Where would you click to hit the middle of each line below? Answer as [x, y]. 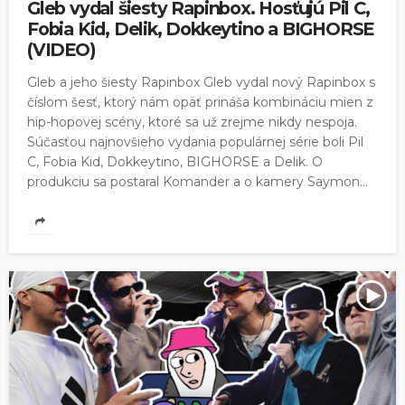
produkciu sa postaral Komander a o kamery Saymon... [198, 181]
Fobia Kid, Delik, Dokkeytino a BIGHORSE [201, 28]
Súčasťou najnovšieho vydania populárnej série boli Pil [195, 141]
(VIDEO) [61, 49]
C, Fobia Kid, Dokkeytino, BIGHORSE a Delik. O [175, 161]
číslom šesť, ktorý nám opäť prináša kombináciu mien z [200, 102]
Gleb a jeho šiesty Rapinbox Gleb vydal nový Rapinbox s [201, 82]
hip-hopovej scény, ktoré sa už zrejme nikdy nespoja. [192, 122]
